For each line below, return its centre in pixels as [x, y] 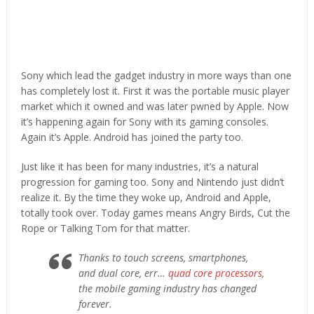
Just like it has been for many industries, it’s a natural [139, 166]
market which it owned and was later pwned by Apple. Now [155, 106]
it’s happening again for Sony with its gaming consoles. [144, 121]
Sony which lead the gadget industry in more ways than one [156, 75]
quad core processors [215, 273]
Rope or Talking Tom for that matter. [105, 228]
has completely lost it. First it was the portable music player [155, 90]
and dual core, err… [123, 273]
